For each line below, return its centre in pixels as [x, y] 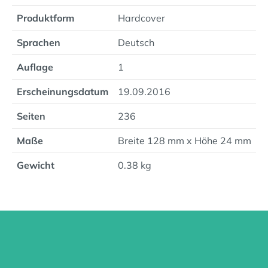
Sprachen [39, 42]
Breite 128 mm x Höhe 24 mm [185, 141]
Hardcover [141, 18]
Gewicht [36, 165]
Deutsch [136, 42]
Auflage [35, 67]
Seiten [31, 116]
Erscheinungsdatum [63, 92]
